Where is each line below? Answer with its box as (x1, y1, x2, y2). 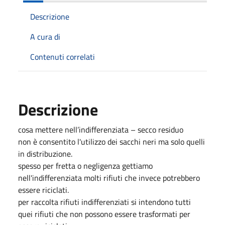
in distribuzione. (18, 148, 72, 160)
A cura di (30, 31, 60, 43)
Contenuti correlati (30, 51, 95, 63)
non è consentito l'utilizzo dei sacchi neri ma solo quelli (18, 136, 205, 148)
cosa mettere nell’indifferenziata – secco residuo (18, 124, 183, 136)
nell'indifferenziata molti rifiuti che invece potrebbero (18, 172, 200, 184)
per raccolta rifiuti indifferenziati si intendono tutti (18, 196, 191, 208)
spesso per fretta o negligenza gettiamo (18, 160, 153, 172)
